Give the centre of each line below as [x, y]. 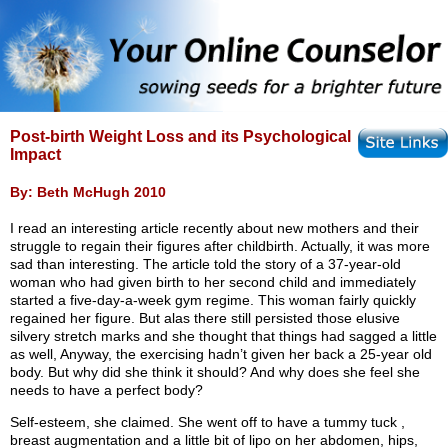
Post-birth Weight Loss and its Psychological [180, 136]
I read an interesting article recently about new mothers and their [214, 228]
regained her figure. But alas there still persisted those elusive [205, 318]
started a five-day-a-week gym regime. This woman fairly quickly [213, 300]
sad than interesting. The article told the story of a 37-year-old [205, 264]
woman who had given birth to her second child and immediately [213, 282]
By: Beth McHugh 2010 [88, 191]
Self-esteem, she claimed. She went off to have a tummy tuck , [207, 422]
